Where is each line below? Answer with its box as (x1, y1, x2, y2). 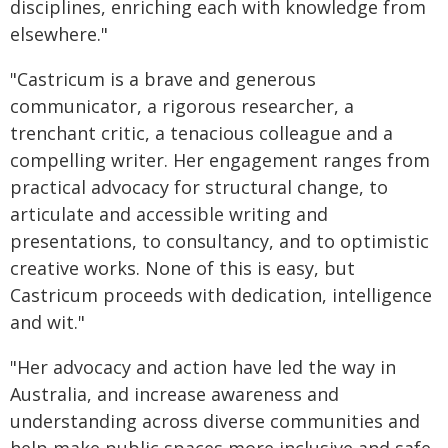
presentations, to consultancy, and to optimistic (10, 229, 429, 253)
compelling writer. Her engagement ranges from (10, 148, 430, 172)
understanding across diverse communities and (10, 409, 420, 433)
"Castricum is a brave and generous (10, 67, 316, 91)
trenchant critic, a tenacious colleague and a (10, 121, 393, 145)
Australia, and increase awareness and (10, 382, 339, 406)
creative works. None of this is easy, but (10, 256, 355, 280)
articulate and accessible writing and (10, 202, 328, 226)
